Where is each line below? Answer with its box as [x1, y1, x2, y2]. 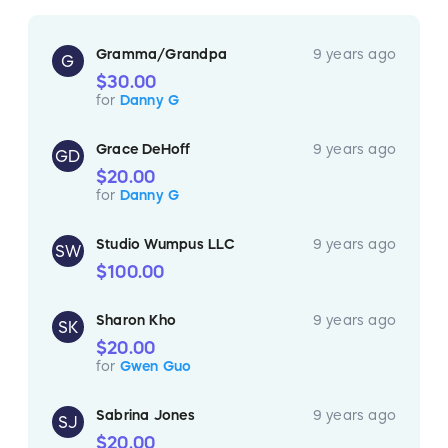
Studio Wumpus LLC [96, 236, 236, 251]
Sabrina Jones [96, 407, 195, 422]
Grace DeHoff [96, 141, 191, 156]
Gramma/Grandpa [96, 46, 227, 61]
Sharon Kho [96, 312, 177, 327]
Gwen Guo [119, 358, 192, 373]
